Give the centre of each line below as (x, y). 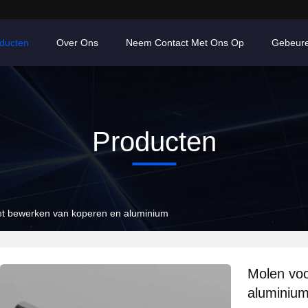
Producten (154, 141)
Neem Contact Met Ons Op (185, 43)
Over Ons (77, 43)
